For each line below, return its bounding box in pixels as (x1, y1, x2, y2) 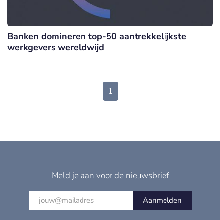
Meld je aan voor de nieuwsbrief (51, 170, 169, 182)
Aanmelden (142, 195, 182, 206)
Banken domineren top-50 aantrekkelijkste (7, 30, 186, 43)
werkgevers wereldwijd (7, 41, 104, 54)
